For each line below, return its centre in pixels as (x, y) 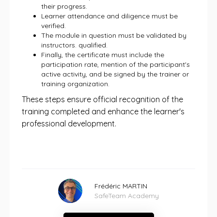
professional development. (69, 124)
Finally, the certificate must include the (103, 55)
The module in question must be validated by (114, 35)
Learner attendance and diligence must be (109, 16)
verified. (54, 26)
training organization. (75, 84)
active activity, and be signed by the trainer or (115, 74)
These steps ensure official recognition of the (102, 99)
